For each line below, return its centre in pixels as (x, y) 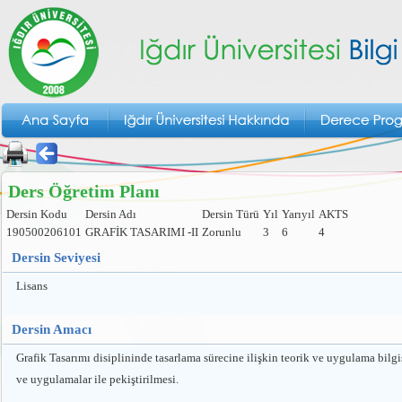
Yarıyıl (298, 214)
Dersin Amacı (52, 329)
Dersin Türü (231, 214)
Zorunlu (222, 232)
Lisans (32, 286)
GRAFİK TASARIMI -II (142, 232)
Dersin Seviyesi (56, 258)
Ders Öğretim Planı (84, 191)
